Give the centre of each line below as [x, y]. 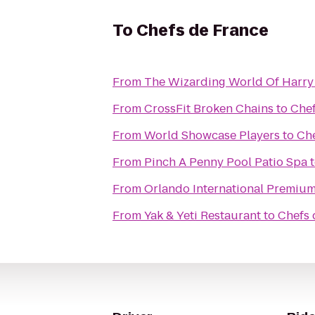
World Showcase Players [212, 135]
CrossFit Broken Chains [209, 109]
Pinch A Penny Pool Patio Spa [226, 162]
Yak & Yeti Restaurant [202, 216]
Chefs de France [202, 31]
